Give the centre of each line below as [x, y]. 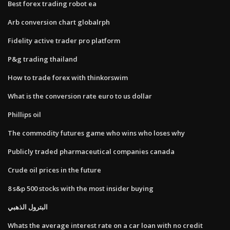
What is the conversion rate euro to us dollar [80, 96]
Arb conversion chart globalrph [59, 22]
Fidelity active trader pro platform [64, 40]
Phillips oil [24, 114]
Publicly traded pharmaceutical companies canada [91, 151]
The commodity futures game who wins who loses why [96, 133]
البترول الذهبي [28, 207]
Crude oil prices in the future [54, 170]
